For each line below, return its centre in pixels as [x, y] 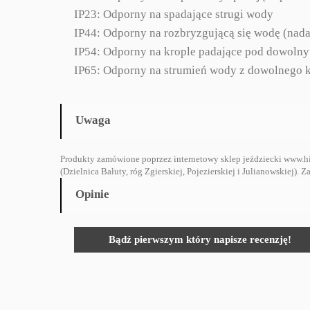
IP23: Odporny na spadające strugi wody [174, 14]
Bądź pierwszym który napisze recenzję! [200, 239]
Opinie [92, 194]
